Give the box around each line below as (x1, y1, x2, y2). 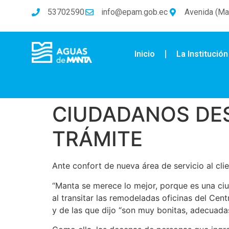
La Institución (176, 49, 228, 59)
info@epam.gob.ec (101, 7, 168, 17)
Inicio (134, 49, 155, 59)
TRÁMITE (52, 126, 143, 152)
